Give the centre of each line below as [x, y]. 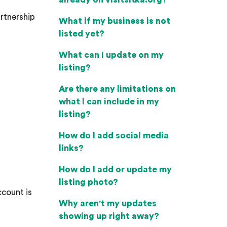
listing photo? [88, 182]
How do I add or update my [115, 169]
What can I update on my [111, 55]
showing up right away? [109, 216]
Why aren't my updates [108, 203]
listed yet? [82, 34]
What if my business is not [115, 21]
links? [71, 148]
